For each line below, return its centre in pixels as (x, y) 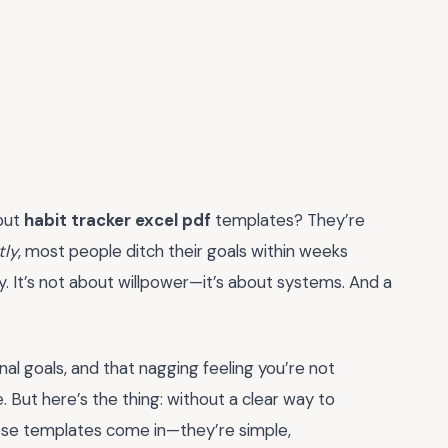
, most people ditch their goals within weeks (183, 251)
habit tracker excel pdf (117, 220)
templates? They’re (288, 220)
